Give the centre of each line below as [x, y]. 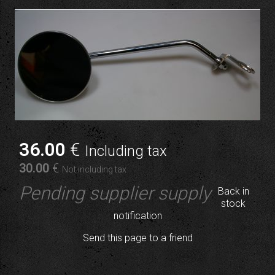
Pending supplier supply [115, 193]
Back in [233, 191]
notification [137, 216]
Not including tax [95, 169]
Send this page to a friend [137, 238]
